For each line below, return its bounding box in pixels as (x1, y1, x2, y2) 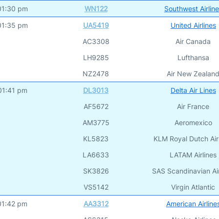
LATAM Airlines (170, 150, 217, 159)
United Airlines (170, 21, 216, 29)
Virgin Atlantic (171, 182, 216, 191)
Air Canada (175, 37, 211, 45)
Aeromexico (174, 118, 212, 127)
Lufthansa (177, 53, 209, 62)
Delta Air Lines (170, 86, 216, 94)
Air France (177, 102, 210, 110)
